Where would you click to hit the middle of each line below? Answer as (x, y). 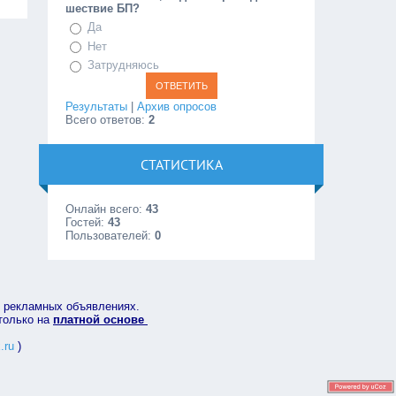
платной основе (100, 319)
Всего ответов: (107, 119)
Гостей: (87, 222)
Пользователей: (110, 235)
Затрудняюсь (124, 65)
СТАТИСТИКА (181, 164)
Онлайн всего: (106, 209)
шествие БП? (103, 8)
